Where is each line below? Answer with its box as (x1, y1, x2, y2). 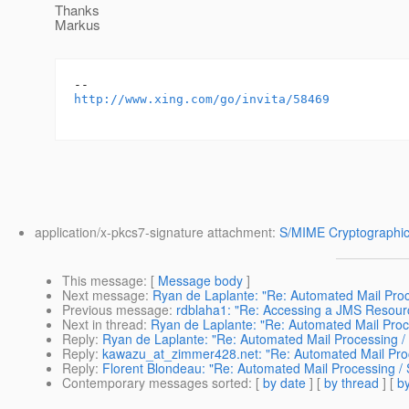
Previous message (62, 300, 169, 320)
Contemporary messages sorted (62, 373, 248, 393)
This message (62, 271, 143, 290)
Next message (62, 286, 145, 305)
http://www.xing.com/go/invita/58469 (74, 92, 330, 107)
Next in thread (62, 315, 143, 334)
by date (263, 373, 306, 393)
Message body (158, 271, 243, 290)
